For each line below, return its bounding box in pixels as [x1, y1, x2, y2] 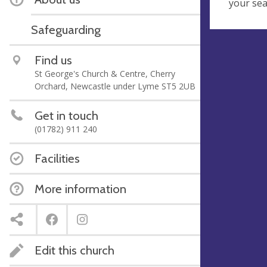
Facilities [35, 151, 80, 166]
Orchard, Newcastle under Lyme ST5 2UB [35, 80, 195, 92]
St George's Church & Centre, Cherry [35, 68, 175, 79]
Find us [35, 52, 72, 67]
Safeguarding [31, 22, 101, 37]
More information [35, 181, 126, 196]
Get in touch [35, 108, 98, 123]
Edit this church [35, 243, 114, 257]
